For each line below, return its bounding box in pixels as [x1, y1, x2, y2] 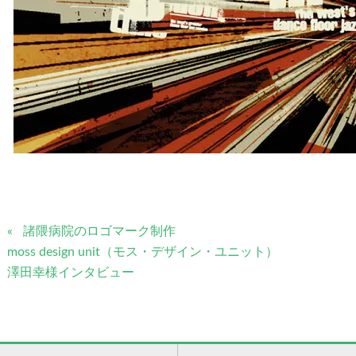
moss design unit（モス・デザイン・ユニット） [7, 246, 278, 258]
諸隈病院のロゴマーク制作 [22, 225, 176, 238]
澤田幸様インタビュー [7, 266, 134, 279]
